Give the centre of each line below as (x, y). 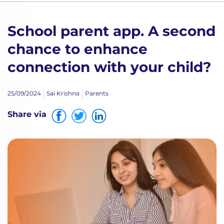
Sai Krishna (63, 93)
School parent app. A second (111, 31)
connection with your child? (109, 67)
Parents (97, 93)
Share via (27, 114)
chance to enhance (77, 49)
